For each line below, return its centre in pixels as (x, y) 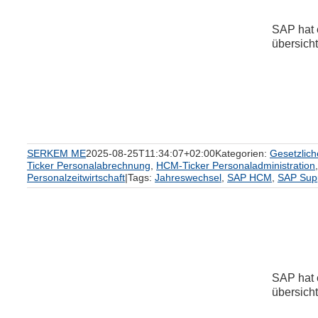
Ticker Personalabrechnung (89, 165)
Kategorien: (242, 153)
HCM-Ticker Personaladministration (236, 165)
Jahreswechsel (188, 177)
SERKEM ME (56, 153)
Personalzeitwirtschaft (76, 177)
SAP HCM (250, 177)
